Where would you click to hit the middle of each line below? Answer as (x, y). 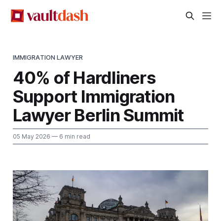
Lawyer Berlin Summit (98, 115)
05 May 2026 (31, 136)
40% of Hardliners (84, 77)
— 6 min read (70, 136)
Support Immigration (94, 96)
